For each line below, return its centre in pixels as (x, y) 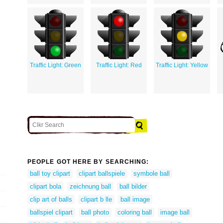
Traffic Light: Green (56, 65)
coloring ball (135, 212)
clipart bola (46, 186)
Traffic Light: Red (119, 65)
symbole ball (152, 173)
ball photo (95, 212)
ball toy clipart (50, 173)
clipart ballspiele (102, 173)
